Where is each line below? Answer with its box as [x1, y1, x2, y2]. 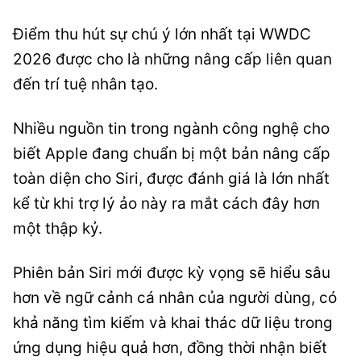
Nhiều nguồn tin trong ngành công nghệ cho [13, 119, 330, 138]
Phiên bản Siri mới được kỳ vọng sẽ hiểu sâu [13, 263, 330, 282]
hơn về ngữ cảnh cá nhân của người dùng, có [13, 288, 337, 307]
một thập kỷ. [13, 219, 102, 238]
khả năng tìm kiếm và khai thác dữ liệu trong [13, 313, 333, 332]
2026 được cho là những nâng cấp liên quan [13, 50, 332, 68]
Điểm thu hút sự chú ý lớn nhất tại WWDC [13, 25, 311, 44]
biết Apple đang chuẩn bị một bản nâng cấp [13, 144, 330, 163]
